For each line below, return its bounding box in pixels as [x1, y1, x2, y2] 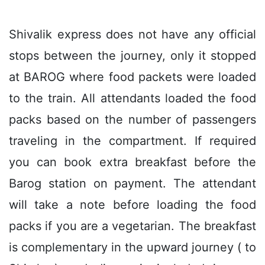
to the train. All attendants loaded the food [9, 91, 256, 105]
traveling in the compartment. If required [9, 133, 256, 148]
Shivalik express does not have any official [9, 27, 256, 41]
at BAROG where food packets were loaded [9, 69, 256, 84]
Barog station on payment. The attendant [9, 176, 256, 190]
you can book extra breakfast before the [9, 154, 256, 169]
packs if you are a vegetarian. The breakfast [9, 218, 256, 233]
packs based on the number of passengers [9, 112, 256, 127]
